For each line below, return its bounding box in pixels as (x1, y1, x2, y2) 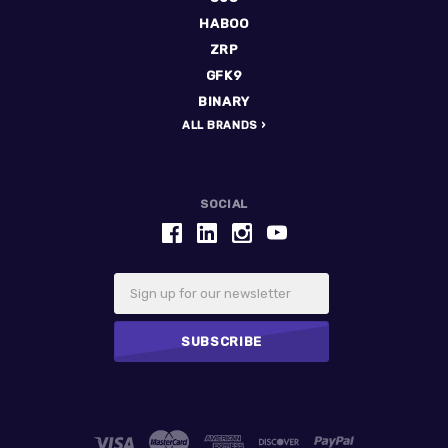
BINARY (198, 93, 250, 109)
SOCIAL (200, 196, 248, 211)
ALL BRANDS (182, 118, 258, 132)
